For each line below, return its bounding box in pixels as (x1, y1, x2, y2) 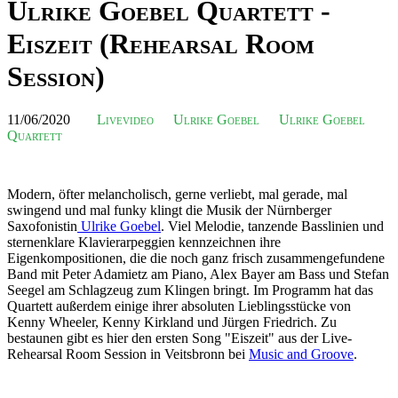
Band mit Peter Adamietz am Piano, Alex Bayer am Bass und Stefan (7, 267, 389, 283)
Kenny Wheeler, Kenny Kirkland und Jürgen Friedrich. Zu (7, 314, 337, 330)
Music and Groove (249, 346, 354, 362)
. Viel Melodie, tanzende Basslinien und (161, 219, 384, 235)
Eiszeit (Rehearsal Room (7, 27, 314, 60)
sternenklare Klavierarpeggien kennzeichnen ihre (7, 235, 281, 251)
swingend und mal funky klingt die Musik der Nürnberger (7, 203, 331, 219)
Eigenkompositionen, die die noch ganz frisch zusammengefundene (7, 251, 385, 267)
